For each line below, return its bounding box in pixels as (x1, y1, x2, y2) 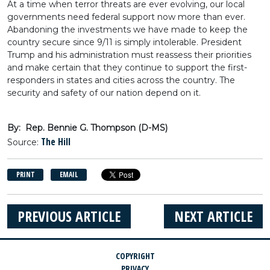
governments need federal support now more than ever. (7, 11, 245, 22)
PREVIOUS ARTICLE (17, 206, 121, 226)
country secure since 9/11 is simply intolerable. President (7, 37, 242, 48)
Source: (7, 137, 41, 148)
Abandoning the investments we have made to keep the (7, 24, 248, 35)
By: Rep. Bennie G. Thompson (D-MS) (7, 122, 168, 133)
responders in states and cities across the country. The (7, 75, 235, 86)
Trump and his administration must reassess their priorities (7, 49, 251, 60)
